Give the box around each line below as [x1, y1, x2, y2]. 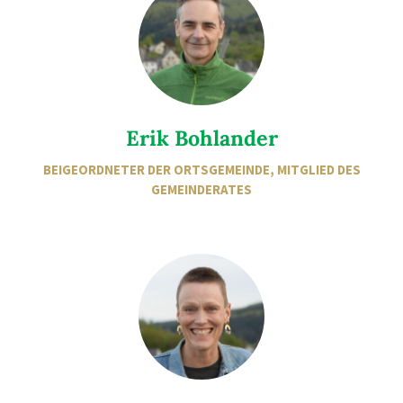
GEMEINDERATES [151, 181, 252, 198]
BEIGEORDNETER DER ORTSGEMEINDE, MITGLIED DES [42, 161, 361, 178]
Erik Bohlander [125, 124, 278, 151]
